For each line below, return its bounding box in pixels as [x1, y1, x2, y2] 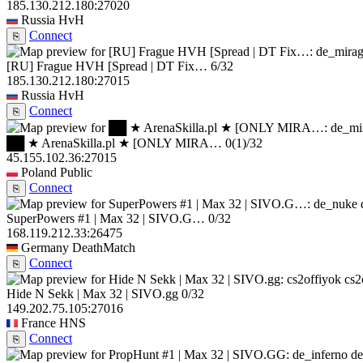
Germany [21, 241, 69, 255]
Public [60, 165, 92, 180]
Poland [21, 165, 57, 180]
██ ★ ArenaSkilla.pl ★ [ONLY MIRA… [6, 136, 222, 151]
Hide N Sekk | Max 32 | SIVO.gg [6, 287, 178, 301]
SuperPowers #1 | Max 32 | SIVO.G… [6, 211, 205, 226]
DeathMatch [72, 241, 135, 255]
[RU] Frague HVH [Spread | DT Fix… [6, 59, 207, 74]
